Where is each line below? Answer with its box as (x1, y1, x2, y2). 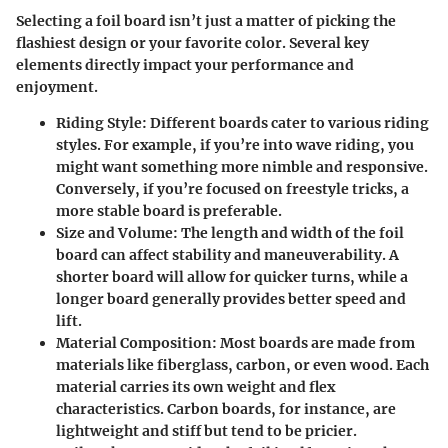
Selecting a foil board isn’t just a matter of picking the (16, 11, 396, 30)
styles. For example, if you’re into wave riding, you (56, 135, 414, 154)
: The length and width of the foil (173, 223, 404, 242)
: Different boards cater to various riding (142, 113, 429, 132)
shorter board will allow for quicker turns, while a (56, 267, 408, 286)
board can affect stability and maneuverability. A (56, 245, 399, 264)
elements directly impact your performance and (16, 55, 354, 74)
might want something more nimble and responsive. (56, 157, 428, 176)
